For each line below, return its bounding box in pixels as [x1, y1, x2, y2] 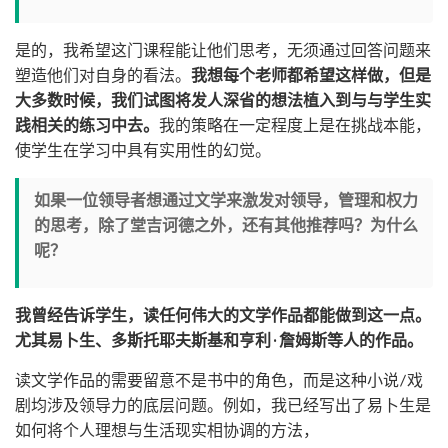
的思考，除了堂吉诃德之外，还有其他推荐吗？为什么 [34, 217, 418, 234]
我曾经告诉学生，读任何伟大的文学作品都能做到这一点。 [15, 307, 431, 324]
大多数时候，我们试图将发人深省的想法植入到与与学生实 [15, 92, 431, 109]
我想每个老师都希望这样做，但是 [191, 67, 431, 84]
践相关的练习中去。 [15, 117, 159, 134]
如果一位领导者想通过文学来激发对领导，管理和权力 [34, 192, 418, 209]
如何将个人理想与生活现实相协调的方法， [15, 422, 319, 439]
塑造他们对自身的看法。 [15, 67, 191, 84]
